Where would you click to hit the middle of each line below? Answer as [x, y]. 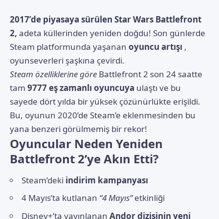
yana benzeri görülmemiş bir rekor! [78, 129]
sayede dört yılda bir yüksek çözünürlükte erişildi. [105, 101]
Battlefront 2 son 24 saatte [151, 74]
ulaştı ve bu [158, 88]
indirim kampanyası [107, 180]
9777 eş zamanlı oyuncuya [81, 88]
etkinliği [149, 198]
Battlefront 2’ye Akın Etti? [84, 158]
